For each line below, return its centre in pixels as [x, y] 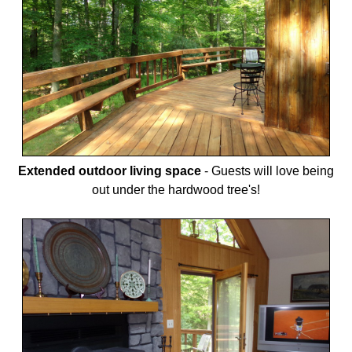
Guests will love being [272, 170]
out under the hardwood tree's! [176, 189]
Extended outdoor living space [109, 170]
